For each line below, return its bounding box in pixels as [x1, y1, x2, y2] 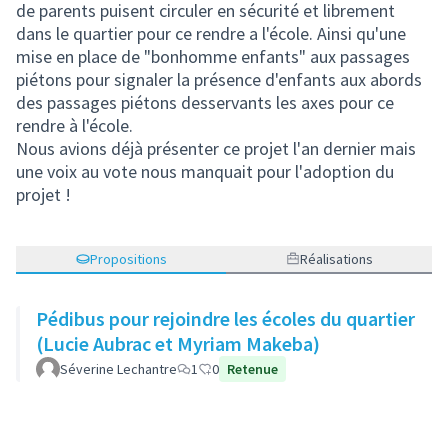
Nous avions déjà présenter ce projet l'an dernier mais [16, 137, 416, 160]
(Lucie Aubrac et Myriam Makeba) [36, 331, 320, 356]
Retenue [227, 360, 278, 378]
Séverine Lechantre [60, 360, 177, 378]
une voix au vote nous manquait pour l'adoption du [16, 160, 394, 183]
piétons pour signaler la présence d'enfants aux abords [16, 68, 422, 91]
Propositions [89, 250, 167, 268]
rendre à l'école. [16, 114, 133, 137]
